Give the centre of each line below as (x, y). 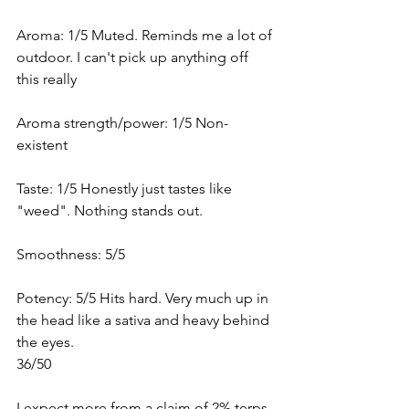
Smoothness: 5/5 (73, 255)
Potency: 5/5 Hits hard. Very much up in (144, 299)
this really (47, 79)
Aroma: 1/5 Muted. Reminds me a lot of (146, 36)
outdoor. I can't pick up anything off (134, 58)
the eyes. (47, 342)
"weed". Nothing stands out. (110, 211)
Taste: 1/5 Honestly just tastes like (126, 189)
